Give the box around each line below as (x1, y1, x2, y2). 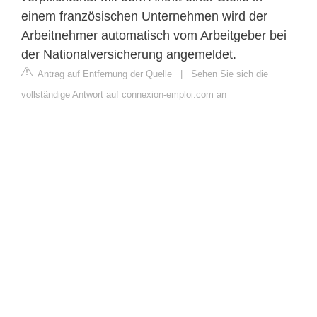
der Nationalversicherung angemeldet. (21, 47, 236, 62)
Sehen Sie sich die (191, 68, 268, 79)
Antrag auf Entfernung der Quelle (35, 68, 172, 79)
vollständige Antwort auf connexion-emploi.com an (21, 88, 226, 100)
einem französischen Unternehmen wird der (21, 8, 267, 23)
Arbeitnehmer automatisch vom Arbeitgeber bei (21, 28, 287, 42)
